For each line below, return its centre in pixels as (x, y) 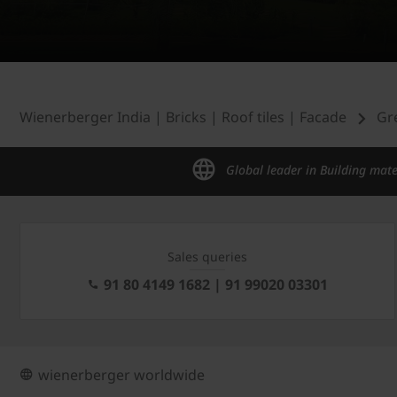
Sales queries (207, 257)
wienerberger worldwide (121, 375)
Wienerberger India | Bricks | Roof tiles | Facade (183, 117)
